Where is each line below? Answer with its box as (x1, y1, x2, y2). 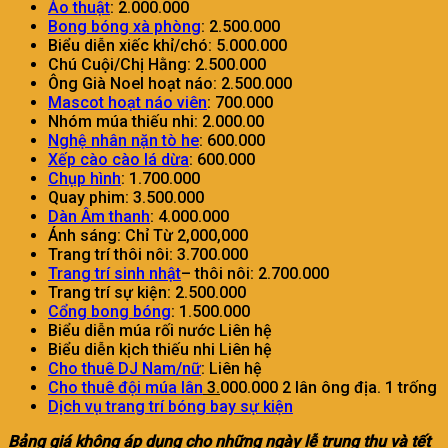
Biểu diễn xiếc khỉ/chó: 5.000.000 (48, 35, 287, 55)
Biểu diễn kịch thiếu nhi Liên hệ (48, 339, 272, 359)
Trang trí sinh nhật (48, 263, 181, 283)
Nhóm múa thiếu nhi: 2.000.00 (48, 111, 264, 131)
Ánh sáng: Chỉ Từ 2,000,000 (48, 225, 248, 245)
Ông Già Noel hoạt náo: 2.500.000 (48, 73, 292, 93)
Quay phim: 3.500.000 (48, 187, 204, 207)
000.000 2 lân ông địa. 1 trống (220, 377, 437, 397)
